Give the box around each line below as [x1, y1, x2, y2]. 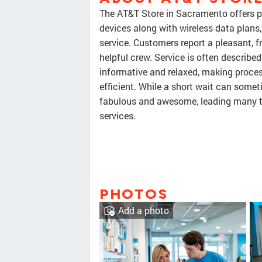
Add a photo [118, 204, 169, 217]
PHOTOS [99, 185, 168, 203]
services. [99, 109, 136, 122]
